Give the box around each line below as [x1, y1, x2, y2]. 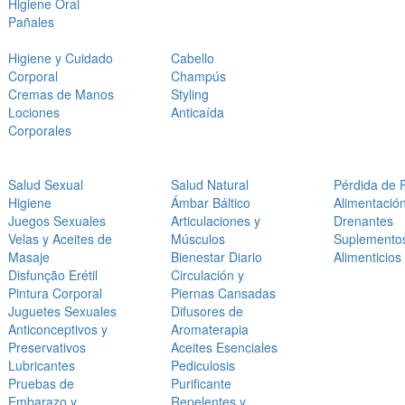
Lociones [8, 103, 60, 122]
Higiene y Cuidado [8, 49, 113, 68]
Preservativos [8, 338, 86, 357]
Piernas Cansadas [171, 284, 276, 303]
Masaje [8, 248, 50, 267]
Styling [171, 85, 209, 104]
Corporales [8, 121, 71, 140]
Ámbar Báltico [171, 193, 250, 212]
